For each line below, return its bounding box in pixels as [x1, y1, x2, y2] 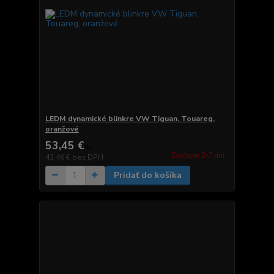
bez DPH [72, 152, 103, 162]
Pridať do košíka [113, 169, 182, 181]
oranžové [45, 124, 79, 134]
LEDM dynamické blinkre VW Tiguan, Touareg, [45, 113, 215, 124]
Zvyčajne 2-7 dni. [171, 151, 226, 160]
